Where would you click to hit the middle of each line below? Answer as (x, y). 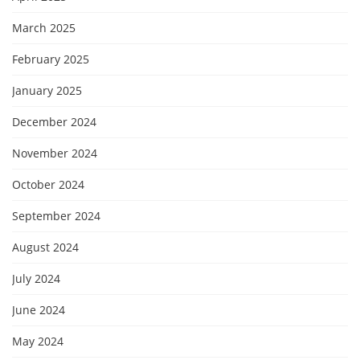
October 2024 (48, 185)
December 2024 (54, 122)
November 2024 (55, 153)
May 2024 (38, 342)
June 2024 (39, 310)
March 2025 (44, 28)
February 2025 (51, 59)
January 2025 (47, 91)
